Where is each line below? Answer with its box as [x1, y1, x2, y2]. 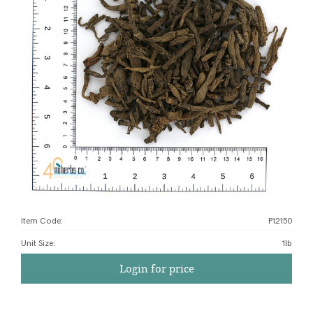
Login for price [119, 261, 194, 275]
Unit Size [21, 238, 53, 249]
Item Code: [21, 215, 63, 226]
